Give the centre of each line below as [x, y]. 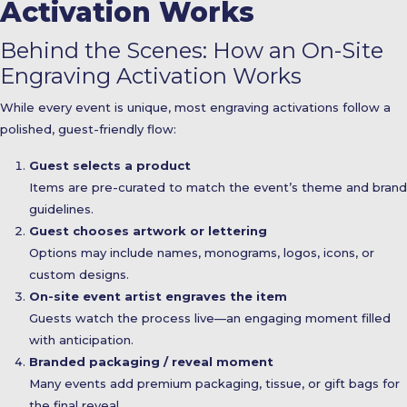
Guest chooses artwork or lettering [148, 230]
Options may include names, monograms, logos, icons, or [202, 252]
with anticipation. [81, 339]
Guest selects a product [110, 165]
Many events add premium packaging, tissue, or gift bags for [214, 383]
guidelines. [61, 208]
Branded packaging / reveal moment [151, 361]
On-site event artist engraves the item [158, 296]
